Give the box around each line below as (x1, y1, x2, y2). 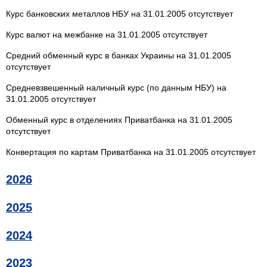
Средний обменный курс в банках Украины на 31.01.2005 (6, 50, 231, 60)
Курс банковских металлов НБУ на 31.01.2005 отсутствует (6, 8, 233, 18)
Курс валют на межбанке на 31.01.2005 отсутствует (6, 29, 207, 39)
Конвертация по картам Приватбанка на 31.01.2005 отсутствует (6, 147, 256, 157)
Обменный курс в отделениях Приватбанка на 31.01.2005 (6, 114, 232, 125)
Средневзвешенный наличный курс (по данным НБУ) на (6, 82, 226, 92)
